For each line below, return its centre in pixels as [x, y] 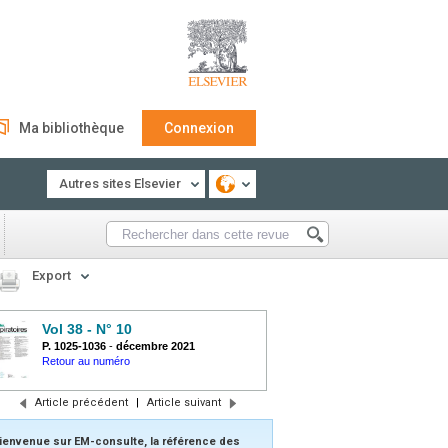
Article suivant [183, 402]
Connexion [199, 128]
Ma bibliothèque [71, 128]
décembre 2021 [155, 346]
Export [51, 275]
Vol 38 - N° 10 [87, 329]
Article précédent [81, 402]
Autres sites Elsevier [120, 183]
